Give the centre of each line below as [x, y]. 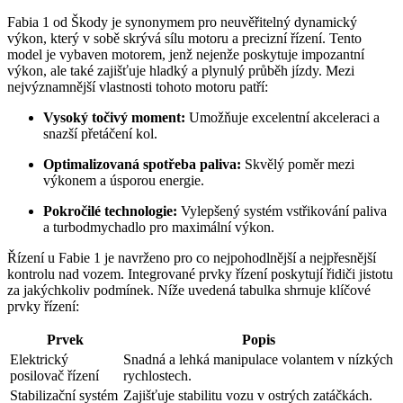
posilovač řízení [54, 376]
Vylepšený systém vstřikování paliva [282, 211]
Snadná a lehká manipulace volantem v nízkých [258, 360]
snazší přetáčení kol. [100, 134]
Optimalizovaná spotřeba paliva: [142, 165]
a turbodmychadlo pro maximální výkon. [159, 228]
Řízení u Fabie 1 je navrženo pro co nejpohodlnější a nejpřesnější [192, 258]
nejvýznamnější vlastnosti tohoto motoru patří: [138, 87]
